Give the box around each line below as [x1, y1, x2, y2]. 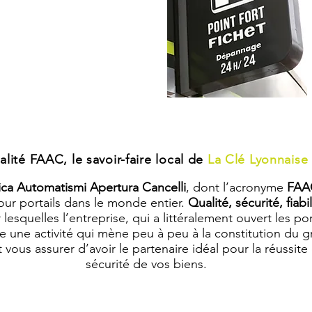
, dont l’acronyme [186, 180, 287, 195]
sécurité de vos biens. [86, 256, 207, 272]
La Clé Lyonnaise [207, 152, 309, 167]
